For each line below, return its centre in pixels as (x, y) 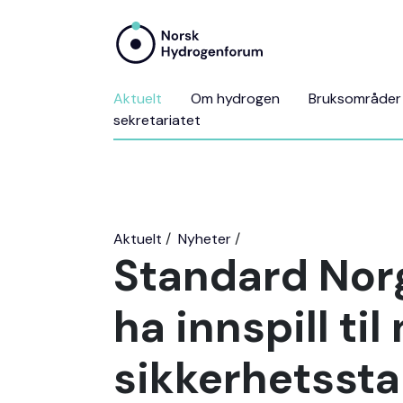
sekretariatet (157, 120)
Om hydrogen (235, 99)
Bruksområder (355, 99)
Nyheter (205, 239)
